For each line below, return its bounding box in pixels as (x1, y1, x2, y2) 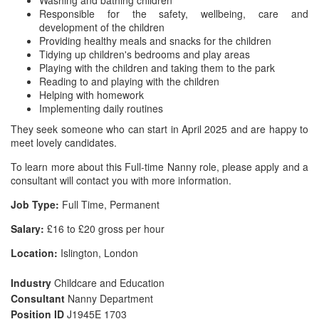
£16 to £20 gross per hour (44, 221, 164, 236)
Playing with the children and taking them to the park (39, 61, 275, 75)
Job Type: (11, 197, 59, 211)
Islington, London (58, 246, 138, 260)
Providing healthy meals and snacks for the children (39, 33, 271, 48)
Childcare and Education (54, 276, 164, 290)
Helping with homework (39, 88, 144, 102)
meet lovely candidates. (11, 135, 117, 150)
